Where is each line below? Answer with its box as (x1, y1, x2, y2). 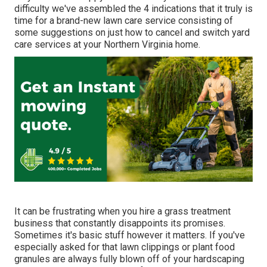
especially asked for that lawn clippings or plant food (14, 241, 235, 253)
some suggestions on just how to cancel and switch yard (14, 27, 250, 39)
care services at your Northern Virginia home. (14, 39, 200, 51)
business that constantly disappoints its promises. (14, 218, 225, 229)
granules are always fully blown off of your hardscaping (14, 253, 244, 265)
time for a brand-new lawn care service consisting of (14, 15, 233, 27)
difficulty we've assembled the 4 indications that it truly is (14, 3, 253, 15)
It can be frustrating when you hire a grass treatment (14, 206, 231, 218)
